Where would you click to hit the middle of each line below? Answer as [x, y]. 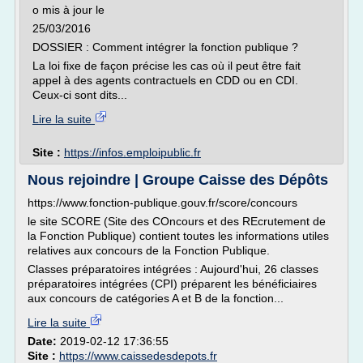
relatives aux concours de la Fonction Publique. [149, 250]
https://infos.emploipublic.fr [132, 152]
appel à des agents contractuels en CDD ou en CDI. [165, 80]
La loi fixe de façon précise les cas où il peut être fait [167, 66]
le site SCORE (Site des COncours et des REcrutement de [177, 221]
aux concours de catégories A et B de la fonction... [156, 298]
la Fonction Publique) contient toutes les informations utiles [178, 236]
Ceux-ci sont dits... [80, 95]
